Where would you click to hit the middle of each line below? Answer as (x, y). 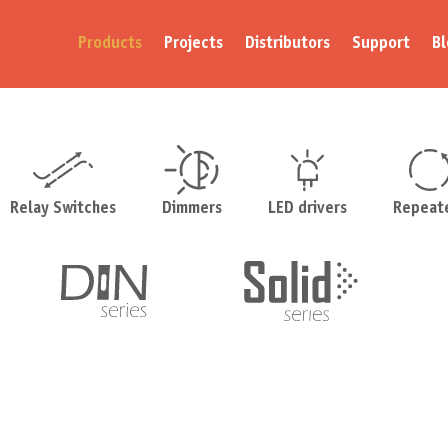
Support (380, 43)
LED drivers (308, 209)
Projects (193, 43)
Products (109, 43)
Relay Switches (62, 209)
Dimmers (191, 209)
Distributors (287, 43)
